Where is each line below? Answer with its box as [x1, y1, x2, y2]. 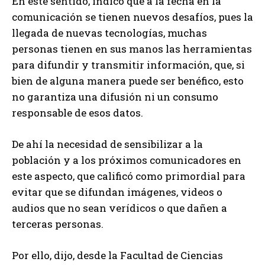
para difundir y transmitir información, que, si [12, 58, 245, 72]
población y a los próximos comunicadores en [12, 153, 241, 167]
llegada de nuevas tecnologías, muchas [12, 26, 207, 40]
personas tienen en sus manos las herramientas [12, 42, 252, 56]
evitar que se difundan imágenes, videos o [12, 185, 222, 199]
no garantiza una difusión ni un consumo [12, 90, 218, 104]
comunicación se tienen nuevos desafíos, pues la [12, 10, 253, 24]
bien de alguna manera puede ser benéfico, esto [12, 74, 244, 88]
